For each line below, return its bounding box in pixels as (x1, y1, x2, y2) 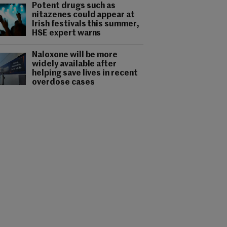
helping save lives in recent (32, 69, 138, 78)
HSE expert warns (32, 29, 101, 37)
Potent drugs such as (32, 2, 116, 10)
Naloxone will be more (32, 51, 118, 59)
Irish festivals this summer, (32, 20, 140, 28)
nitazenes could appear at (32, 11, 135, 19)
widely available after (32, 60, 117, 68)
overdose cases (32, 79, 95, 87)
